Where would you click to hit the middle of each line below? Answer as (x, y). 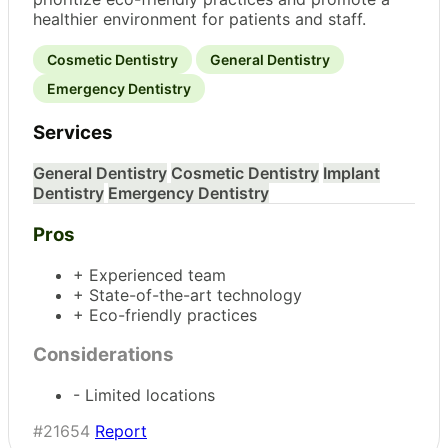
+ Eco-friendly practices (165, 314)
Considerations (103, 355)
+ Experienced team (149, 274)
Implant (351, 173)
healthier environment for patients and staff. (199, 18)
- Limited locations (144, 395)
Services (73, 133)
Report (121, 431)
